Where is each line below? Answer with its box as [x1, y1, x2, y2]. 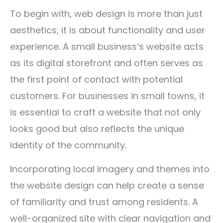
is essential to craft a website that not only [10, 106, 201, 118]
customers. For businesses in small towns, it [10, 90, 205, 102]
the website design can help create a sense [10, 179, 204, 192]
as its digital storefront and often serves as [10, 57, 203, 69]
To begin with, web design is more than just [10, 7, 203, 20]
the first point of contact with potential [10, 73, 183, 86]
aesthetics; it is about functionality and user [10, 24, 205, 36]
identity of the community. [10, 139, 129, 151]
